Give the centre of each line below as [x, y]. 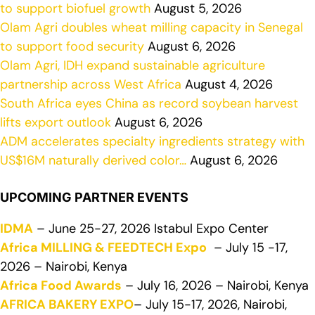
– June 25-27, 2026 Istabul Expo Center [151, 229]
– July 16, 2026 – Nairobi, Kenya [215, 286]
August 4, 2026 [227, 85]
